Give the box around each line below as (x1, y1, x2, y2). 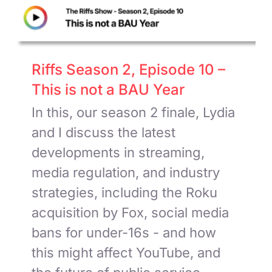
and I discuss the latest (32, 124, 176, 140)
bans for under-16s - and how (32, 224, 217, 240)
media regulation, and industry (32, 164, 220, 180)
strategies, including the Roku (32, 184, 218, 200)
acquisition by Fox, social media (32, 204, 229, 220)
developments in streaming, (32, 144, 205, 160)
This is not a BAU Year (32, 80, 185, 98)
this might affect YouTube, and (32, 244, 221, 260)
